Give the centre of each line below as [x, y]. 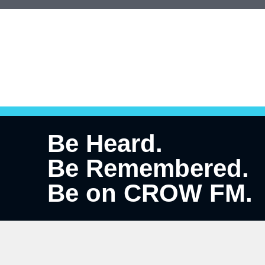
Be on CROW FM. [150, 193]
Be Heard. [105, 143]
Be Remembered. [148, 168]
